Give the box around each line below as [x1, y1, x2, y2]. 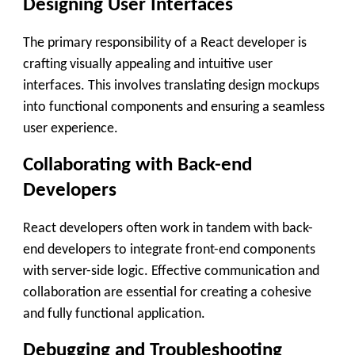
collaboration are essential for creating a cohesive [23, 284, 311, 300]
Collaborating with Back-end [23, 155, 252, 176]
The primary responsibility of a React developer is [23, 35, 307, 51]
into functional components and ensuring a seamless [23, 99, 325, 115]
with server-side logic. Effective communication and [23, 263, 319, 279]
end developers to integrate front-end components [23, 242, 315, 258]
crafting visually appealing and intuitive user [23, 56, 273, 72]
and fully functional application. [23, 306, 205, 322]
